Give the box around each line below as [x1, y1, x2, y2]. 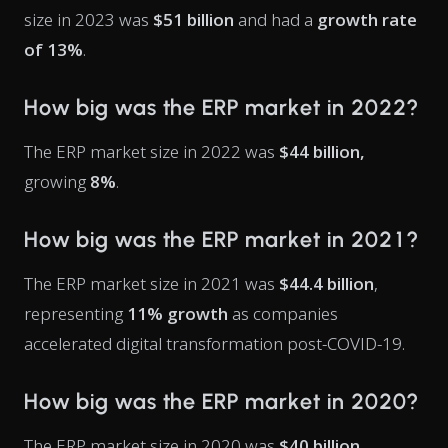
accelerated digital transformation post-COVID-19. [24, 332, 405, 355]
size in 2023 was [24, 8, 149, 31]
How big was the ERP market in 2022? [24, 94, 418, 121]
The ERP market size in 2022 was [24, 140, 279, 163]
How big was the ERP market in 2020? [24, 388, 418, 415]
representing [24, 302, 127, 325]
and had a [234, 8, 317, 31]
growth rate [317, 8, 417, 31]
